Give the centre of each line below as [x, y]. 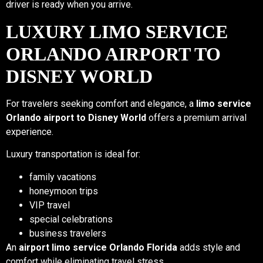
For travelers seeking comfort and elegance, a [101, 103]
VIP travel [50, 205]
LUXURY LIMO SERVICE [117, 31]
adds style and [209, 247]
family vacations [63, 177]
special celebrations [71, 219]
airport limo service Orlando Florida [98, 247]
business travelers [68, 233]
